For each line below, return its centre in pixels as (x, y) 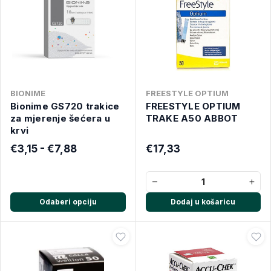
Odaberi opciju (68, 202)
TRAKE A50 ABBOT (192, 118)
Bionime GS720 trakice (65, 106)
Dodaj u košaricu (203, 202)
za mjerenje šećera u (60, 118)
